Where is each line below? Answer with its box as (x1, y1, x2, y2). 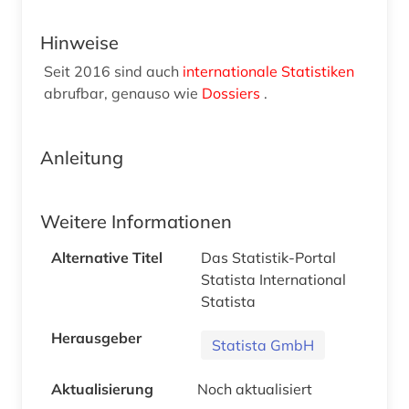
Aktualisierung (51, 379, 153, 398)
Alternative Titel (51, 247, 163, 267)
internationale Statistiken (183, 61, 354, 80)
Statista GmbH (212, 335, 314, 354)
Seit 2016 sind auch (44, 61, 183, 80)
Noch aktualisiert (197, 379, 312, 398)
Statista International (201, 269, 350, 288)
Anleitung (40, 145, 123, 169)
